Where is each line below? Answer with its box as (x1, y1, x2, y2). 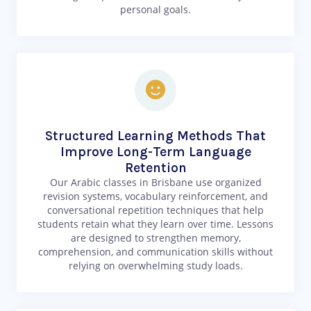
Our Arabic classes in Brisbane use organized (49, 176, 262, 190)
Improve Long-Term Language (60, 144, 251, 160)
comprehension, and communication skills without (38, 245, 273, 259)
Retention (124, 160, 187, 176)
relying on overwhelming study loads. (68, 259, 243, 273)
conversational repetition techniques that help (47, 203, 264, 217)
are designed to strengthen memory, (70, 231, 241, 245)
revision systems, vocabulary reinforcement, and (43, 190, 268, 203)
